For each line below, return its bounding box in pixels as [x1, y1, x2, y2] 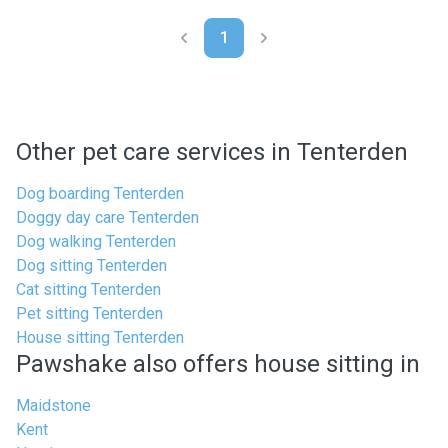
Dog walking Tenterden [16, 232, 176, 251]
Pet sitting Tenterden [16, 304, 163, 323]
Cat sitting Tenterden [16, 280, 161, 299]
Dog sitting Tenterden [16, 256, 167, 275]
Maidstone [16, 396, 91, 415]
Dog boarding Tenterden [16, 184, 184, 203]
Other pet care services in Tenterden [16, 138, 408, 166]
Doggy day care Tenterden [16, 208, 199, 227]
